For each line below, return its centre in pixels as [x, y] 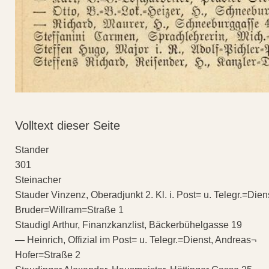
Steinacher [38, 180]
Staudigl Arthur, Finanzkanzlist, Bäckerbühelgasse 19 [128, 225]
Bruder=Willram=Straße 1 [69, 210]
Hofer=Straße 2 [48, 255]
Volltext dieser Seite [68, 125]
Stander [32, 150]
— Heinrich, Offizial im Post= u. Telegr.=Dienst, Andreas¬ [136, 240]
